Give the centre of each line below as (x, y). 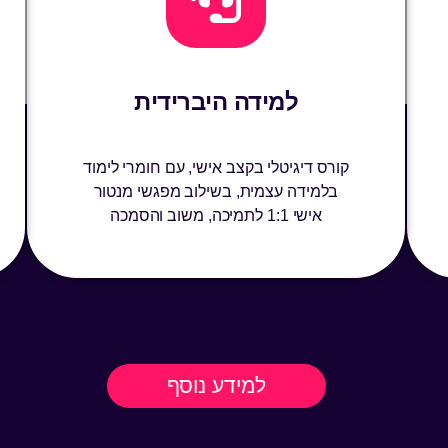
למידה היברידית (216, 102)
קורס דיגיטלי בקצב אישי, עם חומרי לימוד (216, 168)
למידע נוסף (216, 386)
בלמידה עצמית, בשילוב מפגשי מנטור (216, 192)
